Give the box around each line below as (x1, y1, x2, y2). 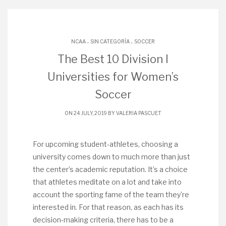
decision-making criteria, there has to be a (33, 215, 174, 224)
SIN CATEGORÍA (90, 38, 130, 44)
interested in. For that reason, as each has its (33, 203, 184, 211)
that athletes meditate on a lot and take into (33, 178, 182, 186)
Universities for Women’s (47, 70, 179, 83)
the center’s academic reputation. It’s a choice (33, 165, 188, 174)
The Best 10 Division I (58, 52, 168, 66)
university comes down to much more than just (33, 152, 190, 161)
